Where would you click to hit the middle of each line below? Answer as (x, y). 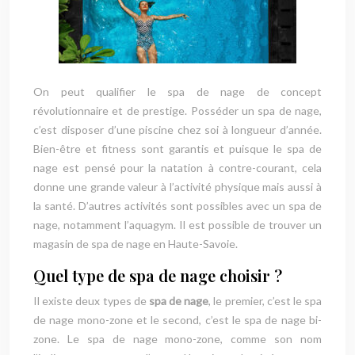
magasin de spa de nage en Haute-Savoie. (136, 244)
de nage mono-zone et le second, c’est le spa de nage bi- (177, 320)
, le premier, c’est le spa (265, 301)
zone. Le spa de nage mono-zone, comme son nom (177, 339)
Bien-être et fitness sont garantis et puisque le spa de (177, 149)
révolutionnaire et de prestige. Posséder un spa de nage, (177, 111)
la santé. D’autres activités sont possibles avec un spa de (177, 206)
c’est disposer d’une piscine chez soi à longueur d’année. (177, 130)
